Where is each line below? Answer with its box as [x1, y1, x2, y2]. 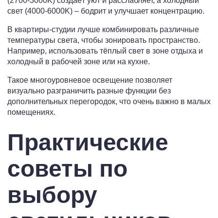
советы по [7, 156, 127, 182]
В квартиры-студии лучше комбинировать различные [7, 25, 199, 34]
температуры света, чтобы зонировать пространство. [7, 36, 200, 45]
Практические [7, 129, 168, 156]
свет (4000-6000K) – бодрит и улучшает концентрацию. [7, 7, 204, 16]
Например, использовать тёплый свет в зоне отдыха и [7, 47, 203, 55]
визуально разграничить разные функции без [7, 87, 171, 95]
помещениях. [7, 108, 55, 117]
